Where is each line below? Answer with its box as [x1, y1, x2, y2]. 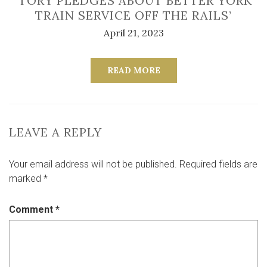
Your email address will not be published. [9, 159, 177, 170]
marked [9, 173, 44, 184]
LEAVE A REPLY [9, 125, 102, 139]
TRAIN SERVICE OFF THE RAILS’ [35, 8, 232, 23]
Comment [9, 204, 55, 215]
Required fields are [179, 159, 257, 170]
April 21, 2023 [103, 27, 164, 39]
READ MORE [107, 65, 160, 76]
